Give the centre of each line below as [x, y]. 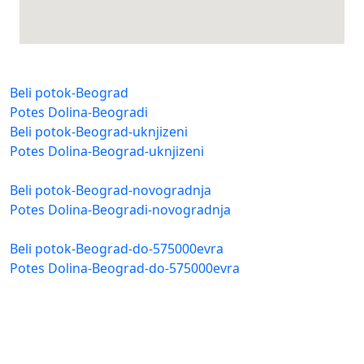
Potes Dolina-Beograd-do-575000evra [125, 269]
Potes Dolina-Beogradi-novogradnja [120, 210]
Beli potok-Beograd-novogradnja [110, 191]
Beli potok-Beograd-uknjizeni [99, 132]
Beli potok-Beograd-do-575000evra [117, 249]
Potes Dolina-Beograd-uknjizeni [107, 152]
